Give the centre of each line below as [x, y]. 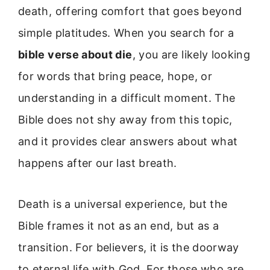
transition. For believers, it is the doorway [129, 248]
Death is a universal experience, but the [123, 204]
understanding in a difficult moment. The [127, 98]
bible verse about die [75, 55]
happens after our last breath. [98, 163]
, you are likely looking [191, 55]
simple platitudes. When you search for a [126, 33]
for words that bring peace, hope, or [115, 76]
